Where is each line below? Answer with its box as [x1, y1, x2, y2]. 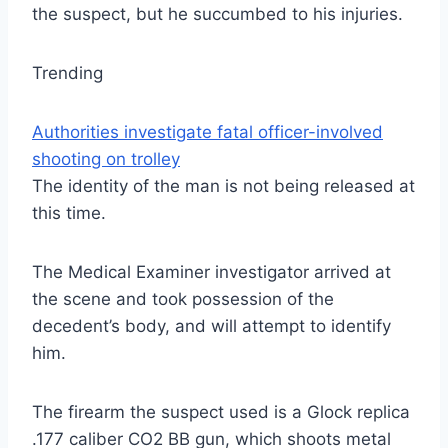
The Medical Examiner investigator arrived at [32, 262, 391, 283]
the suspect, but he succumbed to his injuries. [32, 4, 403, 25]
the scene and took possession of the [32, 289, 334, 310]
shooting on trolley [32, 149, 180, 170]
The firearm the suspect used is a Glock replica [32, 402, 410, 423]
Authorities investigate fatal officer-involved [32, 122, 383, 143]
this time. [32, 203, 111, 224]
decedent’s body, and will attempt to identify [32, 316, 391, 337]
